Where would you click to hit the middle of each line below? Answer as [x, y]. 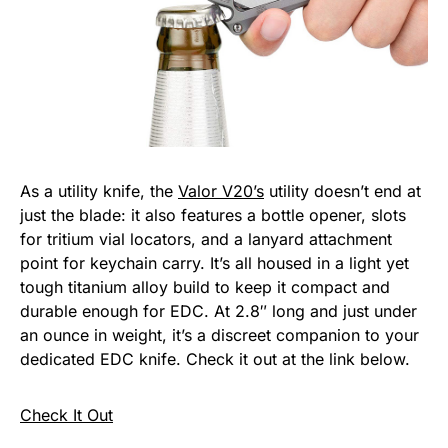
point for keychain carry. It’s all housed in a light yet [214, 262]
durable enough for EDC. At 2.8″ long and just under [218, 310]
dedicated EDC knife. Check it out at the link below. [215, 358]
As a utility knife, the [99, 190]
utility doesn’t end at [342, 190]
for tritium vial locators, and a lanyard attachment [206, 238]
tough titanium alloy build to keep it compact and [205, 286]
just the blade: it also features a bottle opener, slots [213, 214]
